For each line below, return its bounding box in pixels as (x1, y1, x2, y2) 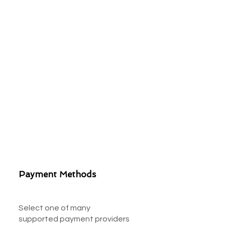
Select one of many (19, 204, 90, 212)
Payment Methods (19, 169, 96, 179)
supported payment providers (19, 215, 130, 223)
